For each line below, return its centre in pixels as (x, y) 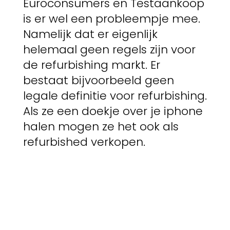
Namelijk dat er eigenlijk (90, 34)
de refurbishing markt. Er (91, 65)
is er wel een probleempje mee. (111, 18)
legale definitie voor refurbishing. (115, 95)
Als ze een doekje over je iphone (113, 111)
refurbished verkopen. (84, 142)
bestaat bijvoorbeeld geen (98, 80)
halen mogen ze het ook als (101, 126)
